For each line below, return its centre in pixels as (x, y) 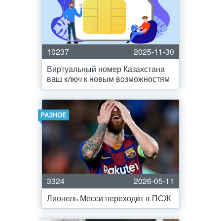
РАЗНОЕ (54, 115)
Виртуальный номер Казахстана (106, 69)
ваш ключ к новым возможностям (108, 79)
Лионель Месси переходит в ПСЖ (109, 198)
